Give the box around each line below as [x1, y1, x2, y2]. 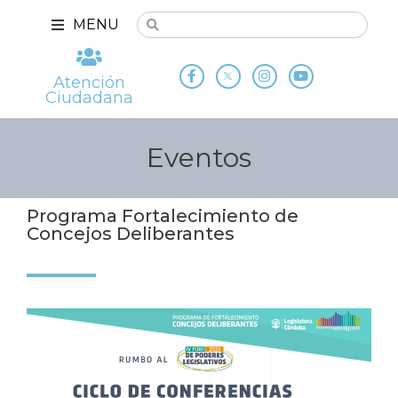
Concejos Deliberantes [27, 223, 235, 245]
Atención [53, 73, 126, 92]
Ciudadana [45, 88, 134, 107]
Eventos [147, 141, 251, 175]
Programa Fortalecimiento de [27, 205, 298, 227]
